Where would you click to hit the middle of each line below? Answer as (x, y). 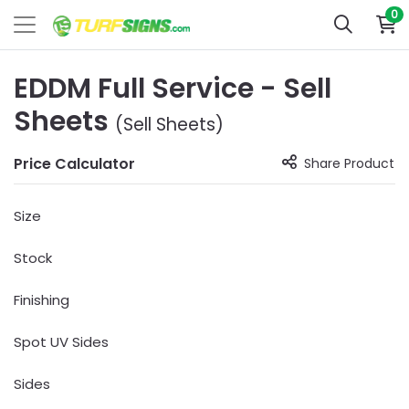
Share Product (349, 163)
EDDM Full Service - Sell (173, 89)
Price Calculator (74, 163)
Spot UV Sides (61, 342)
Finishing (42, 300)
